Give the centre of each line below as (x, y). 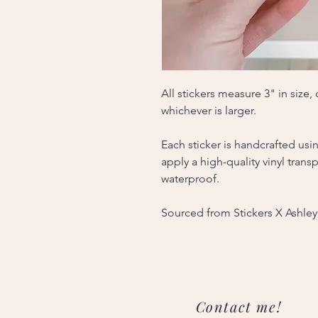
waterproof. (190, 179)
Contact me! (238, 306)
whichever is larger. (209, 110)
